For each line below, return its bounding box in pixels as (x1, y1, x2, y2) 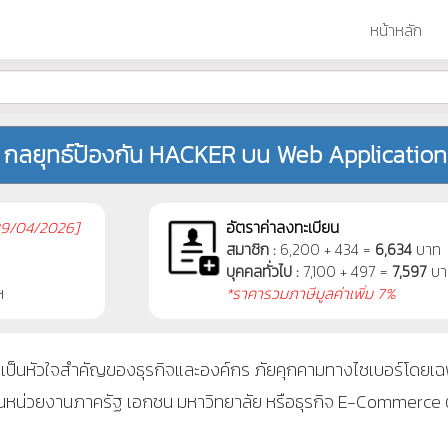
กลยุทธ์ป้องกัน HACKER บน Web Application (2, 137, 446, 173)
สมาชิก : (225, 238, 276, 262)
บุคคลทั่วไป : (225, 260, 299, 284)
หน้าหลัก (370, 18, 422, 42)
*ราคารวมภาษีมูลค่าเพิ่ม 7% (225, 282, 396, 306)
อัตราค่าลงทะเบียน (225, 216, 339, 240)
